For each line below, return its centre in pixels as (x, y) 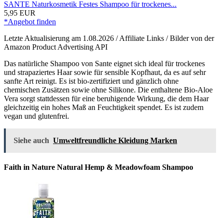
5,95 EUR (20, 13)
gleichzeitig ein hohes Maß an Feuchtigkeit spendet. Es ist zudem (104, 107)
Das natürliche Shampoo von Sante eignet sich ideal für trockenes (104, 63)
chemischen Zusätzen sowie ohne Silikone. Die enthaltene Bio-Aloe (108, 90)
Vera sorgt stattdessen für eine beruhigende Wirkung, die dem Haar (106, 98)
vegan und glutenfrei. (36, 116)
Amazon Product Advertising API (56, 47)
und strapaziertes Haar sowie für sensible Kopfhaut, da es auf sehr (105, 72)
